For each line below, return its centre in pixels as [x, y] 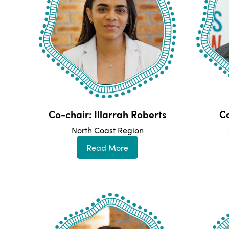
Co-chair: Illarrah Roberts [107, 114]
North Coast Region [107, 130]
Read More [107, 147]
